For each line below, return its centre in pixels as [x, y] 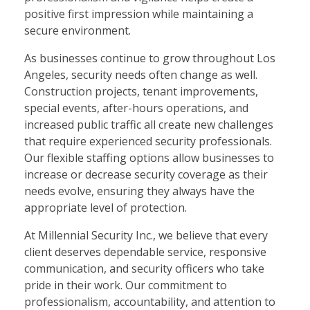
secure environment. [77, 31]
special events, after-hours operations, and [136, 108]
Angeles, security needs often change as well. [141, 75]
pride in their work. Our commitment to [126, 285]
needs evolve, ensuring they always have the [139, 191]
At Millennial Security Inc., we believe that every [146, 236]
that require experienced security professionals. [148, 142]
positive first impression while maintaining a [139, 14]
